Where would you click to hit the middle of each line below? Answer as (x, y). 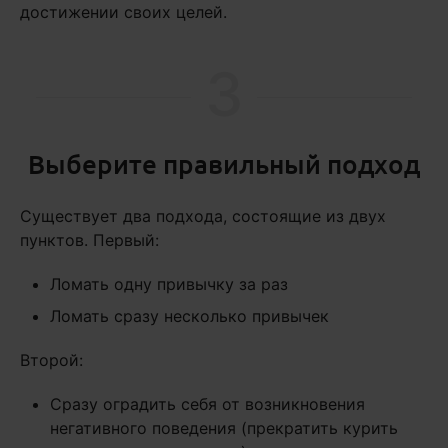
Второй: (51, 360)
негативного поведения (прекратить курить (224, 428)
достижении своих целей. (123, 12)
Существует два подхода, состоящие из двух (203, 216)
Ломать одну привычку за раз (169, 284)
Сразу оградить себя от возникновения (207, 404)
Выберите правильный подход (224, 164)
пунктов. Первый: (89, 240)
